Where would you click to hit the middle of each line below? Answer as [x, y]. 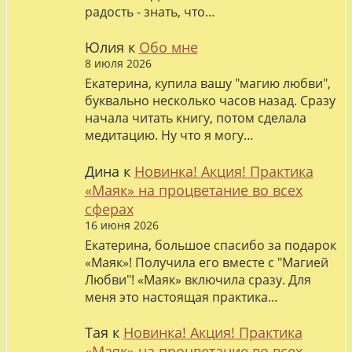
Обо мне [168, 47]
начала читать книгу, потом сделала [195, 118]
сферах [109, 209]
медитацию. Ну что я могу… [169, 136]
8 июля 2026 [118, 63]
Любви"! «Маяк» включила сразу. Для [198, 280]
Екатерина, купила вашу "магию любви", [207, 84]
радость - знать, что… [150, 11]
